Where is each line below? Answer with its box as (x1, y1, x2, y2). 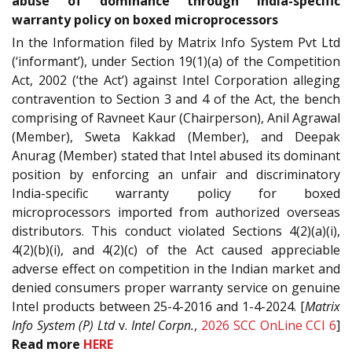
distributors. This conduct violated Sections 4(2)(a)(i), (12, 222, 340, 240)
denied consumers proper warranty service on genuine (12, 279, 340, 297)
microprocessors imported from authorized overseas (12, 203, 340, 222)
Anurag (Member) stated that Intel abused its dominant (12, 147, 340, 165)
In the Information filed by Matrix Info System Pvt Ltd (12, 34, 340, 52)
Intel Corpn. (130, 317, 195, 335)
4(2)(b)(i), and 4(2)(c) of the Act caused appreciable (12, 241, 340, 259)
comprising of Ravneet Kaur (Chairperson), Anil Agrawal (12, 109, 340, 127)
